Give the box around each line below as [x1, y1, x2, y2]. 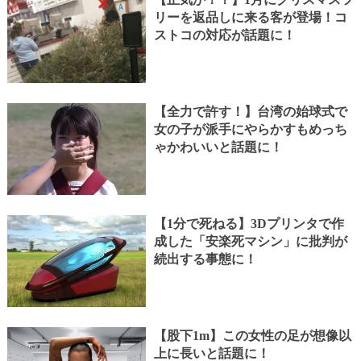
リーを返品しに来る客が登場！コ [153, 10, 347, 25]
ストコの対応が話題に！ [153, 28, 296, 43]
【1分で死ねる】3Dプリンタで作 [153, 217, 344, 231]
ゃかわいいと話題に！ [153, 140, 283, 155]
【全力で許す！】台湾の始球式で [153, 105, 347, 119]
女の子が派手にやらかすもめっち [153, 122, 347, 137]
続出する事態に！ [153, 252, 257, 267]
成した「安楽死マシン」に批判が [153, 234, 347, 249]
